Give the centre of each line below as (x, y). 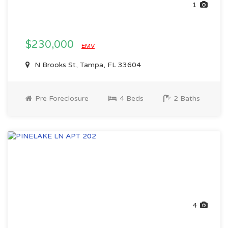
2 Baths (186, 98)
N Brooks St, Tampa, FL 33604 (87, 65)
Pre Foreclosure (61, 98)
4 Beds (131, 98)
